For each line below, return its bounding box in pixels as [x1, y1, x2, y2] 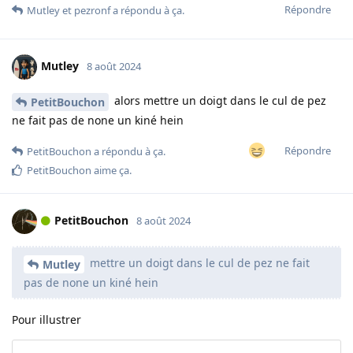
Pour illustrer [12, 311, 81, 327]
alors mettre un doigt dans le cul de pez [111, 93, 326, 109]
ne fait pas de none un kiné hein [12, 113, 184, 128]
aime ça [91, 163, 129, 178]
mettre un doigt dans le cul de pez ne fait [87, 255, 310, 271]
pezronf [74, 3, 110, 18]
